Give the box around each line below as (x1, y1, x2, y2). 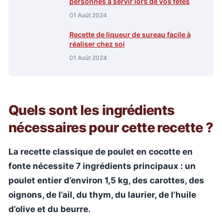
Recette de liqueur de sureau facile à (69, 30, 191, 39)
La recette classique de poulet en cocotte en (8, 147, 193, 157)
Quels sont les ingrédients (8, 102, 175, 118)
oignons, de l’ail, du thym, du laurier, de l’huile (8, 190, 196, 200)
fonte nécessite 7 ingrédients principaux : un (8, 161, 196, 171)
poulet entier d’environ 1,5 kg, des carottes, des (8, 175, 204, 185)
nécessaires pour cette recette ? (8, 119, 214, 136)
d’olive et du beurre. (8, 204, 91, 214)
